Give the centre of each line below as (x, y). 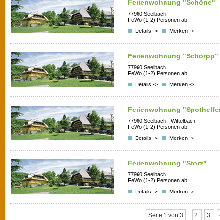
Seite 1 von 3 (165, 215)
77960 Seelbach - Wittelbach (162, 121)
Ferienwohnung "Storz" (167, 163)
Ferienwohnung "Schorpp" (173, 56)
